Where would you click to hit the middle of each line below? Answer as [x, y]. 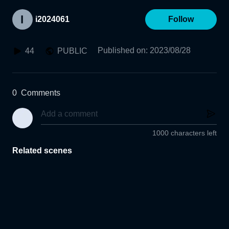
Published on [122, 50]
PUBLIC [72, 51]
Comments [41, 93]
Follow [181, 19]
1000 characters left [185, 133]
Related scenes [42, 151]
